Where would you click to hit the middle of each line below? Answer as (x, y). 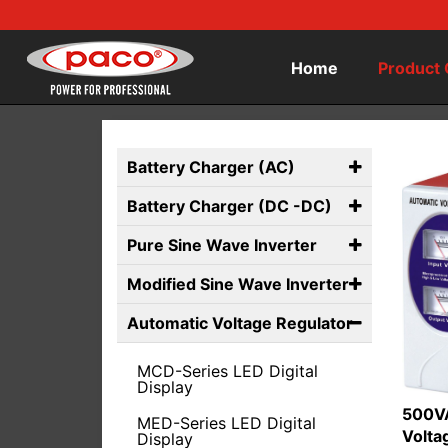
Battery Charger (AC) (211, 167)
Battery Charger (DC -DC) (229, 206)
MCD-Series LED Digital (227, 371)
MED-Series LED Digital (226, 423)
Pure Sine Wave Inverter (222, 245)
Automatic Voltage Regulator (240, 323)
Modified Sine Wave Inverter (238, 284)
